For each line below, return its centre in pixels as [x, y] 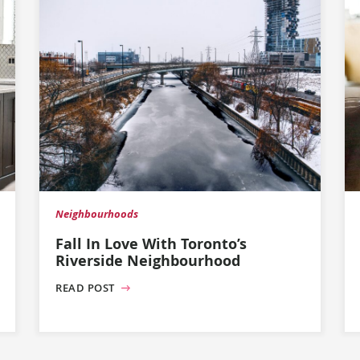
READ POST [87, 288]
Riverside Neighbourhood [148, 260]
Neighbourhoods [97, 214]
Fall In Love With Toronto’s [151, 243]
